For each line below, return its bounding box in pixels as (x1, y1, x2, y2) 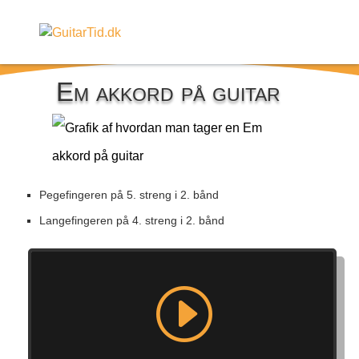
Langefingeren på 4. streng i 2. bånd (39, 214, 224, 227)
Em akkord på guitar (56, 77, 280, 107)
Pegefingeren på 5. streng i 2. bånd (39, 188, 219, 201)
